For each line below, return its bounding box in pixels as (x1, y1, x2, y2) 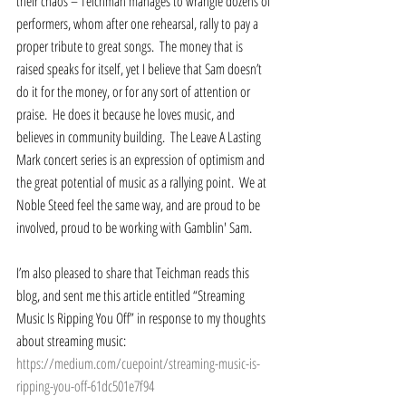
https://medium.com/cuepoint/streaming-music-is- (16, 353, 260, 373)
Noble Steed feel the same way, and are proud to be (16, 194, 263, 215)
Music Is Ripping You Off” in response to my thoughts (16, 307, 268, 328)
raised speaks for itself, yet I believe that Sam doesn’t (16, 58, 265, 79)
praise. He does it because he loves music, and (16, 103, 237, 124)
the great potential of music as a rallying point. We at (16, 171, 269, 192)
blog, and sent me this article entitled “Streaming (16, 285, 247, 305)
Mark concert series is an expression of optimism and (16, 149, 267, 169)
